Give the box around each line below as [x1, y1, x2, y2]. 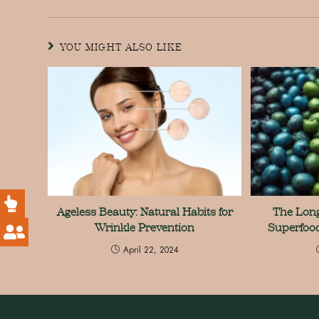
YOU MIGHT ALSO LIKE [59, 41, 183, 53]
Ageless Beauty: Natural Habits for [56, 205, 233, 219]
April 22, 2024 [122, 244, 179, 257]
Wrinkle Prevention [95, 221, 195, 235]
